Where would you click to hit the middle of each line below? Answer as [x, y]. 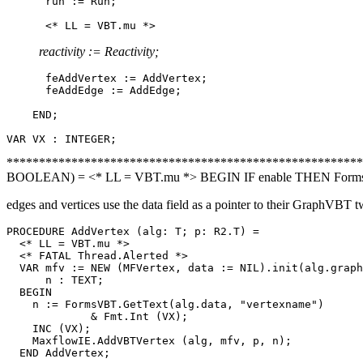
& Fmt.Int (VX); [97, 316]
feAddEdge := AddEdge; [94, 90]
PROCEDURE [39, 231]
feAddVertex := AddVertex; [107, 78]
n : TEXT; [55, 280]
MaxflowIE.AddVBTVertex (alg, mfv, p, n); [149, 340]
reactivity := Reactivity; [99, 51]
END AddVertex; [58, 352]
